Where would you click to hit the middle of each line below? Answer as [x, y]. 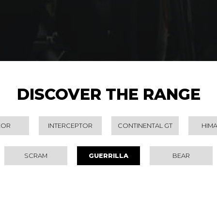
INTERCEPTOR [70, 126]
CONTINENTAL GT [145, 126]
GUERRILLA [108, 156]
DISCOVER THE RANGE [108, 94]
